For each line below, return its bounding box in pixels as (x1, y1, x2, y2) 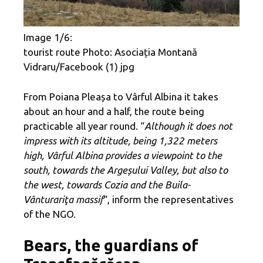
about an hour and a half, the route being (23, 105, 204, 117)
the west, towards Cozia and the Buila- (23, 178, 190, 190)
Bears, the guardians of (23, 237, 198, 255)
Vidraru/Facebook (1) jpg (23, 61, 134, 73)
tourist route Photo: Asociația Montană (23, 46, 197, 58)
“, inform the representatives (103, 193, 234, 205)
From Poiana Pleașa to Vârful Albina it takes (23, 90, 218, 102)
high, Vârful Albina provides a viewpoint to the (23, 149, 222, 161)
